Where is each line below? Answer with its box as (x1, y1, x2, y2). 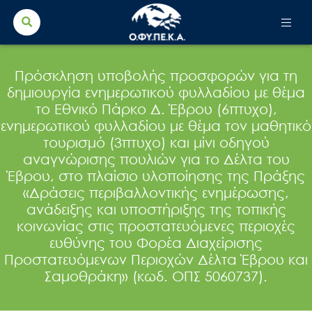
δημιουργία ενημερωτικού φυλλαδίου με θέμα (7, 83, 305, 100)
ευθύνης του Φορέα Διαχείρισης (49, 233, 263, 251)
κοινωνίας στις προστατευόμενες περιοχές (17, 217, 295, 234)
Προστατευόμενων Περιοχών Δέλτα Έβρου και (4, 250, 308, 267)
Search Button (246, 8, 274, 19)
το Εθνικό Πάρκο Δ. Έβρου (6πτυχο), (35, 100, 277, 117)
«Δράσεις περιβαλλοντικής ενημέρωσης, (23, 183, 289, 201)
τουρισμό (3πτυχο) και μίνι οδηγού (42, 133, 270, 150)
